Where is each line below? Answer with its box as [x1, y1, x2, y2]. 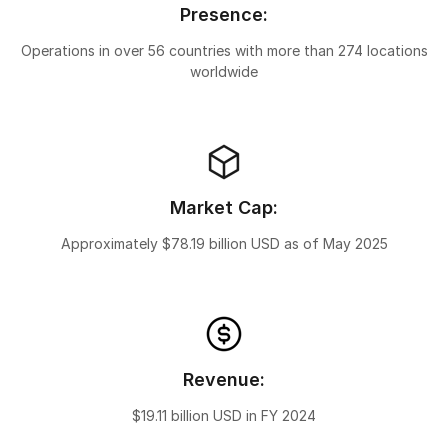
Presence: [180, 3, 268, 25]
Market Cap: [170, 196, 278, 218]
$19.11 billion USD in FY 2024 [132, 406, 316, 424]
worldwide [190, 62, 258, 80]
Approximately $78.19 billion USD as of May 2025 [60, 234, 388, 252]
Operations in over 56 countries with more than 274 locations [20, 41, 428, 59]
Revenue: [183, 368, 265, 390]
